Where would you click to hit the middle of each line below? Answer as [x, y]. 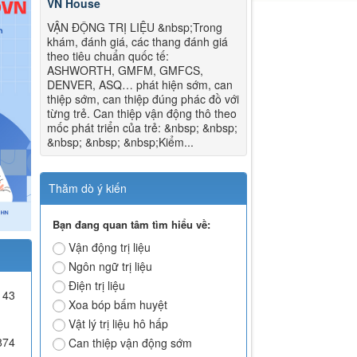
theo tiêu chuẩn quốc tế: [108, 56]
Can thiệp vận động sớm [131, 343]
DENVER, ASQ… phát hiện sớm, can [140, 85]
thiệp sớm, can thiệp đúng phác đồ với [143, 99]
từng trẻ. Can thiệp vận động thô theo [142, 114]
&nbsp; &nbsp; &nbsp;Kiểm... [121, 142]
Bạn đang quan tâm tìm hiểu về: [132, 225]
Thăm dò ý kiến [88, 188]
